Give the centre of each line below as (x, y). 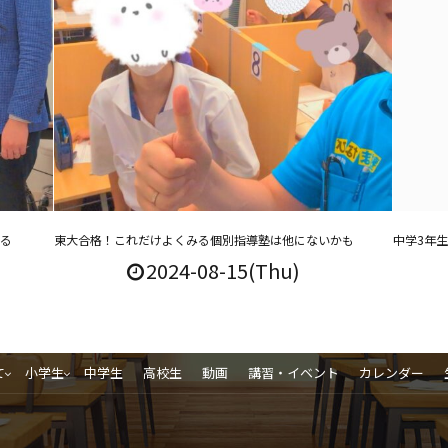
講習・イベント (293, 372)
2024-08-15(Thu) (222, 270)
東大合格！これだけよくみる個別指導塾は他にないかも (203, 239)
